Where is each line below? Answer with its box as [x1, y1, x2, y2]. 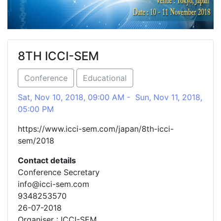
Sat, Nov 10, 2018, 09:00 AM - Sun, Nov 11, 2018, [18, 92, 202, 102]
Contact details [18, 155, 76, 165]
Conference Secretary [18, 167, 100, 177]
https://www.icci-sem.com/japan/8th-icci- [18, 123, 174, 134]
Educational [83, 73, 127, 83]
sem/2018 [18, 135, 54, 146]
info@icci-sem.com [18, 179, 89, 189]
